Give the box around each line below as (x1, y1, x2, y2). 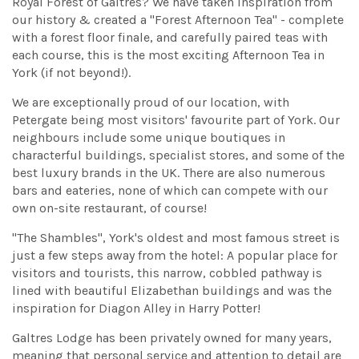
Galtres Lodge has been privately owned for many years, (12, 330, 332, 346)
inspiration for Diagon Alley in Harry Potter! (12, 301, 260, 317)
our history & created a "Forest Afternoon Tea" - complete (12, 12, 344, 28)
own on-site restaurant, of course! (12, 200, 207, 216)
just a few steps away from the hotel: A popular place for (12, 248, 337, 264)
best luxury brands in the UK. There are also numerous (12, 165, 325, 181)
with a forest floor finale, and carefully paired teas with (12, 30, 328, 46)
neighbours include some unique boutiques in (12, 130, 285, 146)
